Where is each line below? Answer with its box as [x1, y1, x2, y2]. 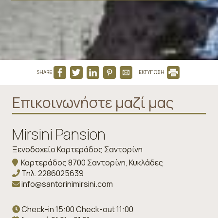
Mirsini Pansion [12, 124, 106, 145]
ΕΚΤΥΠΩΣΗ [139, 69, 165, 76]
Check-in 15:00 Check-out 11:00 [20, 204, 133, 215]
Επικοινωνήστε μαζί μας [12, 92, 174, 113]
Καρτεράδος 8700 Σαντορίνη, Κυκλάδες [18, 157, 163, 168]
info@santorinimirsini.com [21, 179, 113, 190]
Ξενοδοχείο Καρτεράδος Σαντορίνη [12, 144, 143, 155]
